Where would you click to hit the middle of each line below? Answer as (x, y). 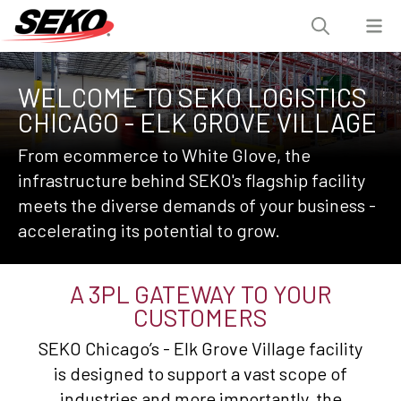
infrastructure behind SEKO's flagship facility (192, 179)
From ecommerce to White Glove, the (164, 154)
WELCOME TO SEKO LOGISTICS (192, 97)
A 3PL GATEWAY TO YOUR (200, 293)
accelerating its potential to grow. (149, 230)
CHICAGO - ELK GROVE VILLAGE (197, 122)
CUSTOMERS (200, 316)
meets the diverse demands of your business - (197, 205)
